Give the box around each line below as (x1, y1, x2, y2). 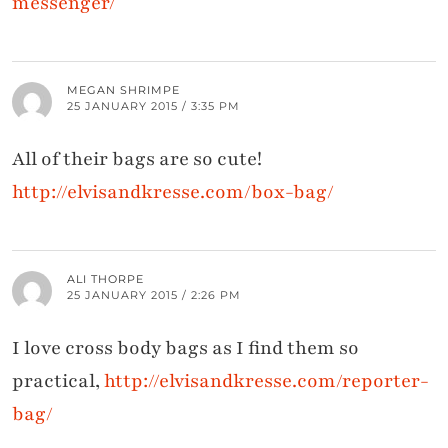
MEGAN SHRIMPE (67, 83, 180, 98)
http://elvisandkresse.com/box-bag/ (12, 179, 334, 206)
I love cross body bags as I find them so (12, 335, 359, 362)
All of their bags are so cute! (12, 146, 262, 173)
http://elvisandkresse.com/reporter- (104, 368, 429, 395)
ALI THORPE (67, 272, 144, 287)
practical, (12, 368, 104, 395)
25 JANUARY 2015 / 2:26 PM (67, 288, 241, 303)
